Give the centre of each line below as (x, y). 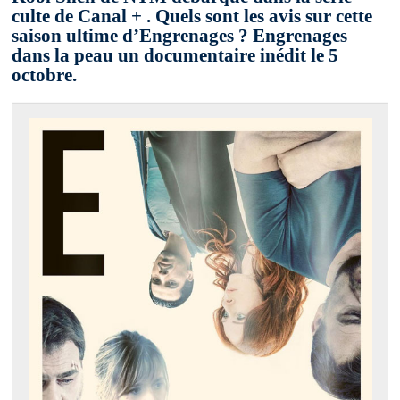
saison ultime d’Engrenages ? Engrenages (180, 36)
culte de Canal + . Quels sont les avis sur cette (192, 17)
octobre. (45, 75)
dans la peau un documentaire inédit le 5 (175, 56)
